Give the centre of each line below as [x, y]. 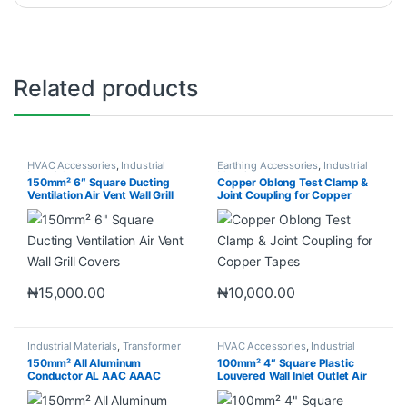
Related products [106, 89]
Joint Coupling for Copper [284, 194]
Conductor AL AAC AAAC [94, 375]
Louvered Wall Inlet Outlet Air [292, 375]
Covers [46, 207]
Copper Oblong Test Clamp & [293, 182]
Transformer [151, 346]
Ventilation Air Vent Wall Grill [100, 194]
